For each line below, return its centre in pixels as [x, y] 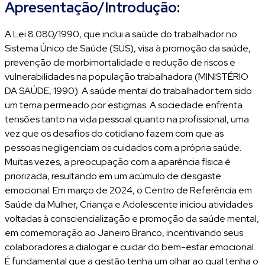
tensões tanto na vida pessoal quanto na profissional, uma [127, 119]
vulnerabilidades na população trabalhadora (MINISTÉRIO [127, 77]
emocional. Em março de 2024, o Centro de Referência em [128, 190]
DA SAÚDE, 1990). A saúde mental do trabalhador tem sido [128, 91]
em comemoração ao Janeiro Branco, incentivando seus [124, 233]
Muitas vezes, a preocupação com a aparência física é [118, 162]
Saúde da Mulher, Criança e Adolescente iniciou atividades [129, 204]
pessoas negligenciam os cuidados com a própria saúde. [123, 148]
